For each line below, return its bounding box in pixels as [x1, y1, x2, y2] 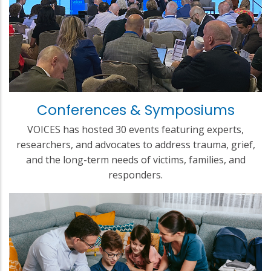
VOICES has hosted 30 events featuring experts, [27, 122, 244, 136]
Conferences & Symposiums [36, 100, 235, 120]
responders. [108, 168, 163, 181]
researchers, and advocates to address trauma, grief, [16, 137, 255, 151]
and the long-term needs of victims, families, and [25, 152, 246, 166]
